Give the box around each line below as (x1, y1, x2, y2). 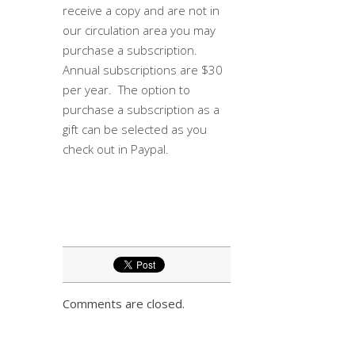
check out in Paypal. (63, 140, 169, 157)
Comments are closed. (63, 295, 185, 311)
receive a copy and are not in (63, 2, 219, 18)
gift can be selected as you (63, 120, 207, 137)
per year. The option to (63, 81, 190, 97)
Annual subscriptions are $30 (63, 61, 223, 78)
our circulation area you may (63, 21, 216, 38)
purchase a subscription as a (63, 101, 219, 117)
